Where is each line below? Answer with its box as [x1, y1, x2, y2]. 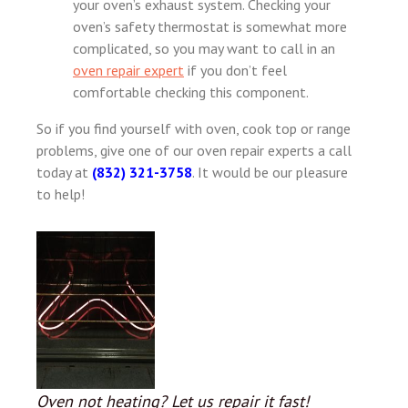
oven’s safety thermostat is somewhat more [73, 17, 347, 36]
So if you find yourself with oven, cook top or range [36, 119, 351, 138]
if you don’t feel [184, 61, 287, 79]
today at [36, 163, 92, 181]
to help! [36, 185, 85, 203]
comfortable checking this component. [73, 83, 309, 101]
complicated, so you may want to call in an [73, 39, 335, 57]
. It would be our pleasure [192, 163, 348, 181]
